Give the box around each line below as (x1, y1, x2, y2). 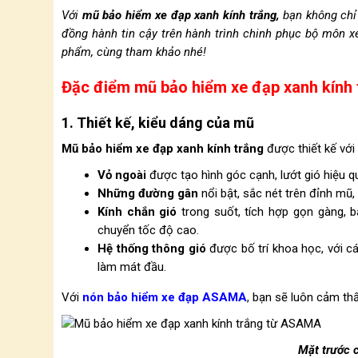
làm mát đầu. (97, 260, 166, 274)
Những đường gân (97, 186, 198, 201)
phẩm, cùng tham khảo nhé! (62, 45, 206, 59)
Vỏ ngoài (97, 168, 146, 182)
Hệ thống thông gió (97, 241, 206, 256)
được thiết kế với (264, 141, 355, 156)
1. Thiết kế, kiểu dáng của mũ (62, 114, 254, 131)
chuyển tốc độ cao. (97, 223, 199, 237)
